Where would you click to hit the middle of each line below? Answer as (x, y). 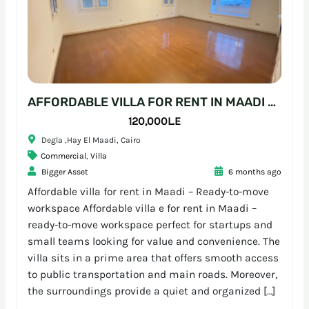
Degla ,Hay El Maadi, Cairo (91, 140)
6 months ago (254, 171)
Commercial (63, 156)
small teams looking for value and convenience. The (153, 241)
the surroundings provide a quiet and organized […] (151, 291)
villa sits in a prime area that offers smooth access (153, 258)
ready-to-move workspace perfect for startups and (150, 225)
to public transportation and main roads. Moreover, (152, 274)
